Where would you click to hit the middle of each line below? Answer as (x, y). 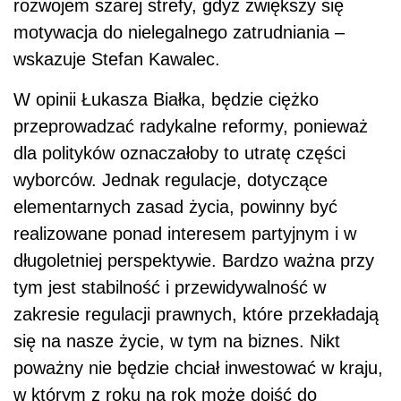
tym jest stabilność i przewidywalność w (170, 288)
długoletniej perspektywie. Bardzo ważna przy (194, 261)
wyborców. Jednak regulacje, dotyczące (171, 180)
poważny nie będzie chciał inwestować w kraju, (198, 368)
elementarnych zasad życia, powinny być (175, 207)
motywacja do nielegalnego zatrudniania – (179, 33)
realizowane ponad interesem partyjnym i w (185, 234)
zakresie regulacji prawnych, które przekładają (196, 315)
